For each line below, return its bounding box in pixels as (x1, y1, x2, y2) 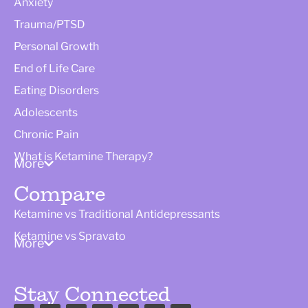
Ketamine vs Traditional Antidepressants (14, 207, 220, 221)
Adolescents (14, 105, 78, 119)
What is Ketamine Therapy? (14, 149, 153, 163)
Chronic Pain (14, 127, 78, 141)
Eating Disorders (14, 83, 99, 97)
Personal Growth (14, 39, 99, 53)
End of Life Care (14, 61, 95, 75)
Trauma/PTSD (14, 17, 85, 31)
